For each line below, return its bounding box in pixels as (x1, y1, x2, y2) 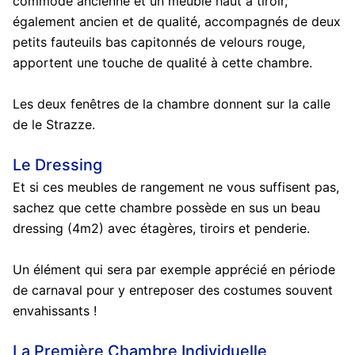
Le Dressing (12, 155, 102, 174)
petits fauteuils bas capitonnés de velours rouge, (12, 33, 305, 50)
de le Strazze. (12, 116, 95, 132)
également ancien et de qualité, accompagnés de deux (12, 13, 341, 29)
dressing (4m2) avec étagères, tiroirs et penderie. (12, 219, 310, 236)
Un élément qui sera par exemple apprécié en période (12, 261, 335, 277)
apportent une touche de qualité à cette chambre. (12, 54, 312, 71)
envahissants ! (12, 302, 97, 319)
